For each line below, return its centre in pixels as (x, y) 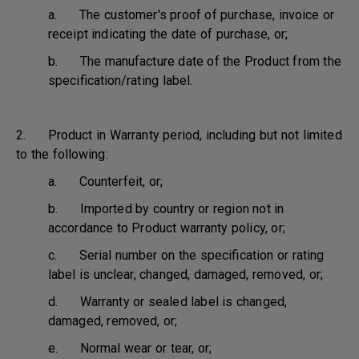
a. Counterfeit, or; (105, 182)
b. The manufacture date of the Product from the (195, 61)
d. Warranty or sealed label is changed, (167, 302)
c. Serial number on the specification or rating (186, 255)
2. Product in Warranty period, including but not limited (179, 135)
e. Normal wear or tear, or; (130, 348)
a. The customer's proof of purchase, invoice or (192, 15)
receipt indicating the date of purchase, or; (168, 34)
